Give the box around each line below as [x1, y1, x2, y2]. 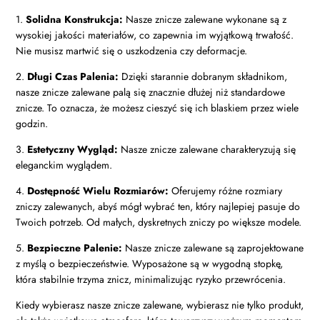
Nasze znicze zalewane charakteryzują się [118, 142, 296, 157]
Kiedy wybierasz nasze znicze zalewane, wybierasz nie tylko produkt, [16, 298, 304, 313]
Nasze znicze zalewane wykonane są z [123, 12, 287, 27]
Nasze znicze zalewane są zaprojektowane [122, 241, 304, 256]
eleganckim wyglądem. [16, 158, 113, 173]
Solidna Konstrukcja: [26, 12, 124, 27]
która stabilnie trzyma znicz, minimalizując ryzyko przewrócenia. [16, 272, 286, 287]
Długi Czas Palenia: [27, 69, 119, 84]
